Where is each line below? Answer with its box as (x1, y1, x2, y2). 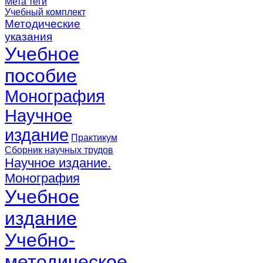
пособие (5, 65, 77, 86)
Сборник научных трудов (5, 144, 113, 155)
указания (5, 30, 52, 43)
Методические (5, 17, 80, 30)
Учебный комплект (5, 6, 86, 17)
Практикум (71, 132, 117, 143)
